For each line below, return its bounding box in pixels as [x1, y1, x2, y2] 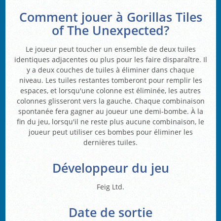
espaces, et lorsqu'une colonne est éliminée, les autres [20, 85, 201, 95]
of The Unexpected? [52, 22, 169, 38]
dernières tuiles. [83, 137, 138, 147]
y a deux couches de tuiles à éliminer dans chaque [27, 65, 194, 74]
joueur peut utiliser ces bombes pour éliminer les [28, 127, 193, 137]
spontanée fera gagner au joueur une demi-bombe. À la [18, 106, 203, 116]
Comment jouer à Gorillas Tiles [19, 9, 202, 25]
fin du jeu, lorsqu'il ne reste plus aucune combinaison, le [17, 116, 204, 126]
